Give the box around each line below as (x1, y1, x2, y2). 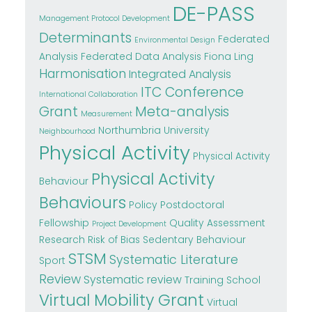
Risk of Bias (87, 233, 140, 247)
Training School (184, 274, 260, 288)
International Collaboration (38, 89, 138, 100)
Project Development (91, 219, 166, 230)
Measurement (80, 109, 132, 120)
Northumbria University (97, 124, 210, 138)
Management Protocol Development (38, 13, 170, 24)
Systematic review (83, 272, 182, 288)
